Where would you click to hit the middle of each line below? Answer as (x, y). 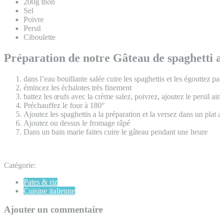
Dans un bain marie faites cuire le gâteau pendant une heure (116, 132)
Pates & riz (41, 182)
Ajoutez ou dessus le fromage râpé (77, 123)
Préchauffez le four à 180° (64, 105)
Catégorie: (20, 165)
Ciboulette (40, 37)
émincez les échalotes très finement (78, 87)
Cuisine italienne (49, 191)
